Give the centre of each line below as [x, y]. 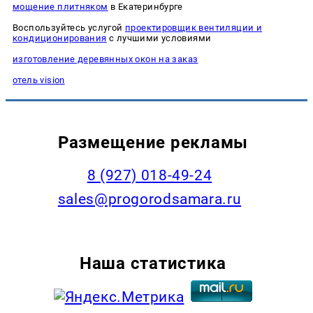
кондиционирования [60, 38]
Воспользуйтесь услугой [69, 28]
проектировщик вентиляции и [194, 28]
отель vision [39, 80]
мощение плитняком [60, 7]
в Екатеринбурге [145, 7]
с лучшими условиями [159, 38]
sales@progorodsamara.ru [150, 199]
